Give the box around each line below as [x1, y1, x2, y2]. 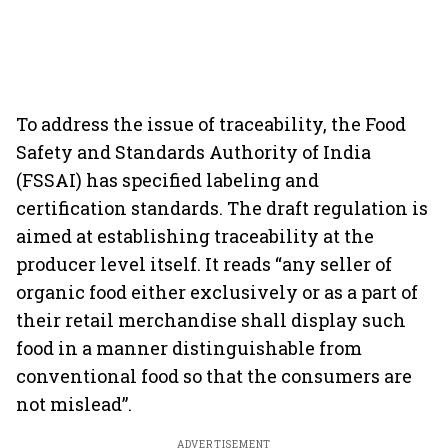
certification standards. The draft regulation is [16, 196, 428, 220]
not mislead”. [16, 392, 132, 416]
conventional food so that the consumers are [16, 364, 412, 388]
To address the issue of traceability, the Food [16, 112, 406, 136]
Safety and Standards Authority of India [16, 140, 371, 164]
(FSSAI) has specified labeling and [16, 168, 319, 192]
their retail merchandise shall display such [16, 308, 406, 332]
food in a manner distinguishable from [16, 336, 362, 360]
